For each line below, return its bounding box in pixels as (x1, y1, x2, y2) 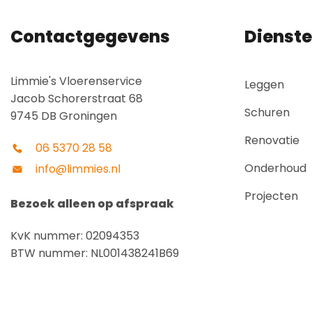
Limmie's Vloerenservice (10, 72, 142, 89)
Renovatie (244, 132, 299, 148)
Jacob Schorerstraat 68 (10, 90, 143, 107)
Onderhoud (244, 159, 306, 176)
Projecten (244, 187, 298, 204)
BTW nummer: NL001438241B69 (10, 244, 179, 261)
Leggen (244, 76, 284, 93)
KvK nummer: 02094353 (10, 227, 139, 244)
